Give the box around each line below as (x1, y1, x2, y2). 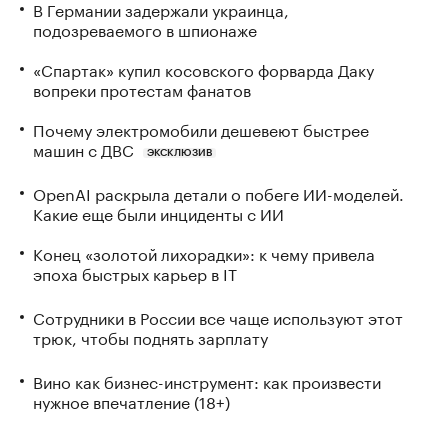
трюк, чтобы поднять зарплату (33, 324, 268, 350)
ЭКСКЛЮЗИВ (146, 148, 212, 159)
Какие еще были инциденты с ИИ (33, 200, 284, 226)
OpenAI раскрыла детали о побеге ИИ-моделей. (33, 180, 404, 206)
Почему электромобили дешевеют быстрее (33, 116, 369, 142)
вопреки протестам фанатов (33, 76, 251, 102)
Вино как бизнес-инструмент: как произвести (33, 367, 381, 393)
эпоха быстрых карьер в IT (33, 260, 237, 286)
